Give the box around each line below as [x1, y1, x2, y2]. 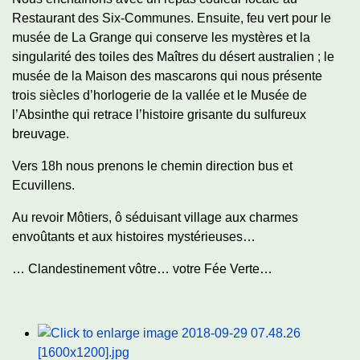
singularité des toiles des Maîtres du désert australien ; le [12, 50, 334, 63]
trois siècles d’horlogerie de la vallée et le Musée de [12, 88, 307, 102]
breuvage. [12, 127, 69, 141]
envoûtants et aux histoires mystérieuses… [12, 230, 256, 243]
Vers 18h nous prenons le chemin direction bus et [12, 159, 292, 173]
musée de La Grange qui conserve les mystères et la [12, 31, 310, 44]
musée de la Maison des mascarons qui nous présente [12, 69, 322, 83]
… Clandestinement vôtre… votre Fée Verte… [12, 262, 272, 276]
